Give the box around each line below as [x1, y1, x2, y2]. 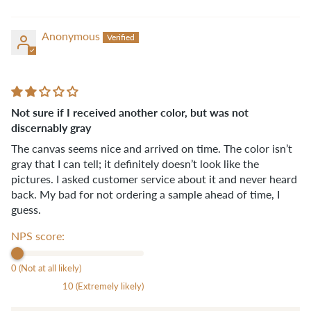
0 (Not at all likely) [11, 262, 81, 274]
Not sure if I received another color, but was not [11, 103, 249, 120]
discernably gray [11, 119, 91, 135]
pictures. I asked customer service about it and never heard [11, 171, 297, 185]
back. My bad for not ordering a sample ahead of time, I [11, 187, 280, 201]
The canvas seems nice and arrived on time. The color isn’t [11, 141, 292, 155]
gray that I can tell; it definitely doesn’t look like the [11, 156, 259, 170]
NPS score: [11, 228, 65, 242]
